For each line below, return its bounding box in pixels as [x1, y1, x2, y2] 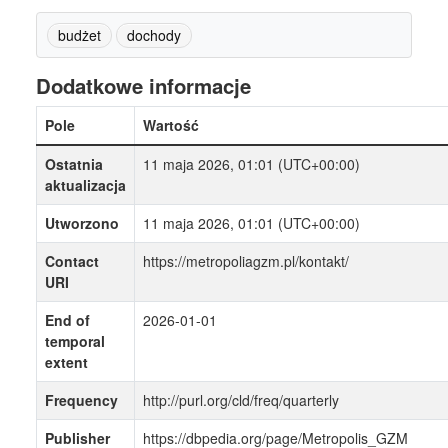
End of [45, 310, 90, 331]
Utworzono [45, 213, 119, 234]
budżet [58, 25, 101, 46]
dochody [127, 25, 181, 46]
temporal [45, 331, 105, 352]
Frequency [45, 390, 118, 411]
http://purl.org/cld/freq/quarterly [143, 390, 339, 411]
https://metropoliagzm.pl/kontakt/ [143, 251, 349, 272]
